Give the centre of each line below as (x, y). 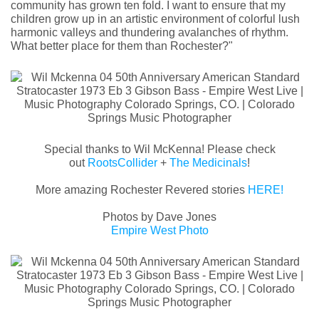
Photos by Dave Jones (159, 216)
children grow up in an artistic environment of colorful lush (155, 19)
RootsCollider (122, 162)
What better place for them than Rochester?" (122, 46)
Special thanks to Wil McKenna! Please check (159, 149)
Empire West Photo (159, 230)
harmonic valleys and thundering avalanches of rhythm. (150, 32)
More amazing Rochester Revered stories (142, 189)
